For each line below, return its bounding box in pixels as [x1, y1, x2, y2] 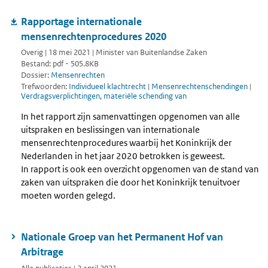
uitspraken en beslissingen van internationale [21, 124, 200, 136]
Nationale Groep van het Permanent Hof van [21, 230, 223, 244]
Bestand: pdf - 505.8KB [21, 59, 99, 69]
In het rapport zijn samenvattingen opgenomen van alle [21, 111, 240, 123]
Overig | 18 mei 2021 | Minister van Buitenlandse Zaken [21, 47, 207, 58]
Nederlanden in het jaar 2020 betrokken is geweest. [21, 150, 225, 162]
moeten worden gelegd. [21, 190, 115, 202]
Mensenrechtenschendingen [151, 81, 249, 92]
